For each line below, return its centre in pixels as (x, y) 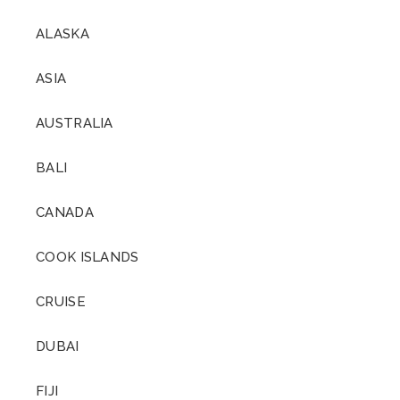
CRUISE (61, 302)
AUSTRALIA (75, 123)
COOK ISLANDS (87, 257)
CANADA (65, 212)
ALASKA (62, 34)
